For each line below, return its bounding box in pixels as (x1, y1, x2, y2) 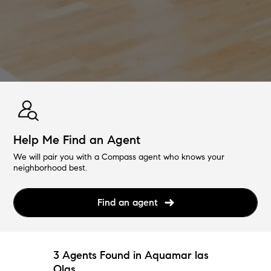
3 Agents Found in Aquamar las (53, 248, 209, 262)
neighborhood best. (13, 162, 88, 173)
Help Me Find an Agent (13, 132, 141, 148)
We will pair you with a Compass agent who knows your (13, 151, 225, 162)
